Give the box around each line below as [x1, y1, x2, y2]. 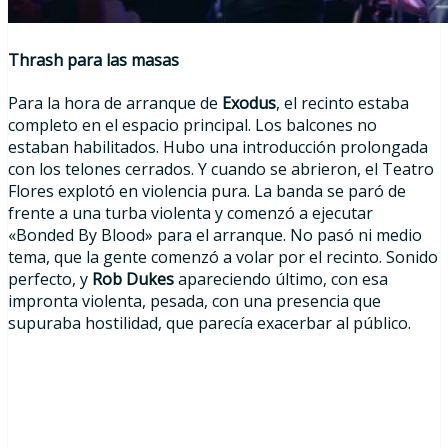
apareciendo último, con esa [174, 268, 388, 291]
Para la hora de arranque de [8, 92, 222, 115]
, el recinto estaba [276, 92, 409, 115]
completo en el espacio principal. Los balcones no [8, 114, 377, 137]
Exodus [222, 92, 276, 115]
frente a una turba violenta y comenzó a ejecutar [8, 202, 373, 225]
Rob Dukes [92, 268, 174, 291]
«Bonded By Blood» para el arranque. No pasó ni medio [8, 224, 422, 247]
